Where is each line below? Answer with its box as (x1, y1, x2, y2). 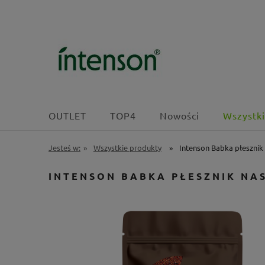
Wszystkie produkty (93, 143, 161, 153)
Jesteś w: (49, 143, 80, 153)
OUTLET (49, 109, 86, 121)
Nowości (160, 109, 199, 121)
